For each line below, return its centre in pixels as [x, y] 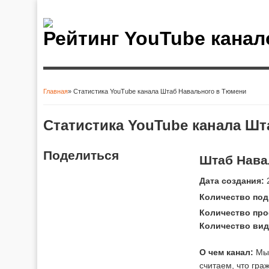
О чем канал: [226, 252]
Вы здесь [73, 101]
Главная [56, 91]
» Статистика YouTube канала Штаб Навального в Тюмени [157, 91]
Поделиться [81, 155]
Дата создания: [232, 180]
